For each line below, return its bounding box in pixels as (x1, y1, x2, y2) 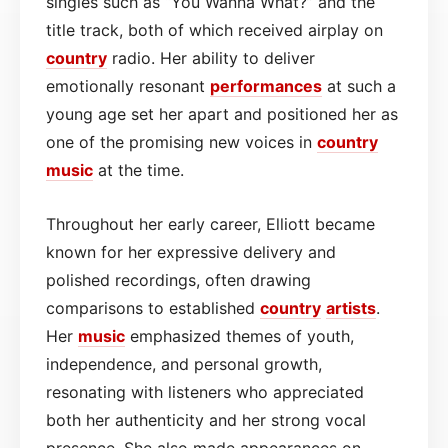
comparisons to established (46, 297, 260, 318)
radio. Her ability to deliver (107, 47, 315, 68)
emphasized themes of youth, (125, 325, 354, 346)
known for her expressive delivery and (46, 241, 336, 262)
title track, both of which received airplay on (46, 19, 383, 40)
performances (210, 75, 322, 96)
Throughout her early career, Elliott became (46, 213, 375, 234)
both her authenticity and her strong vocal (46, 409, 366, 430)
